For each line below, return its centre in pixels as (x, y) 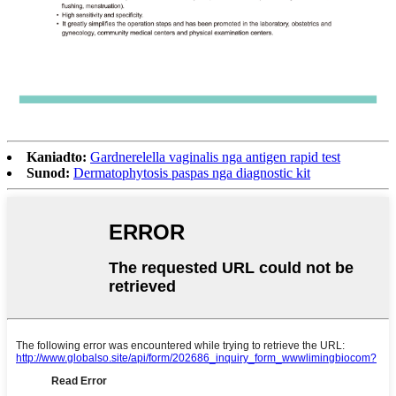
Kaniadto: (57, 157)
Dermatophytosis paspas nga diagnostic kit (192, 173)
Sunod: (48, 173)
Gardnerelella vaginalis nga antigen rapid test (215, 157)
